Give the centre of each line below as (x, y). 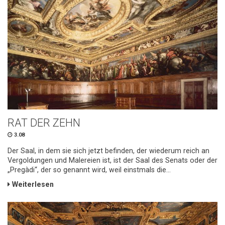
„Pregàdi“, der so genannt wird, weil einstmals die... (89, 170)
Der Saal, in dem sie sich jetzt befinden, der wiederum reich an (108, 151)
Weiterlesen (32, 185)
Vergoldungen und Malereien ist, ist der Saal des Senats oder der (113, 160)
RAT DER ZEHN (44, 123)
